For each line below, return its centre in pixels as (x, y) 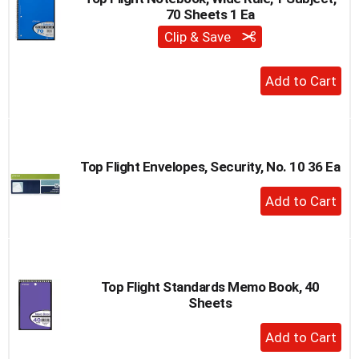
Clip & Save (199, 36)
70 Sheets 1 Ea (210, 14)
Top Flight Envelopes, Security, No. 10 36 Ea (210, 166)
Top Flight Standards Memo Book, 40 (210, 286)
